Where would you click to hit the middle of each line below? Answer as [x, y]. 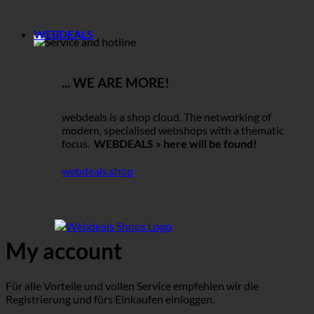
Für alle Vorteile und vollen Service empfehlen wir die [132, 286]
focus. [78, 144]
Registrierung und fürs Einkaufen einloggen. [110, 299]
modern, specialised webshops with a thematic [173, 130]
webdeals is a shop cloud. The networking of [166, 117]
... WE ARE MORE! [116, 82]
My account [64, 250]
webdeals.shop [97, 171]
